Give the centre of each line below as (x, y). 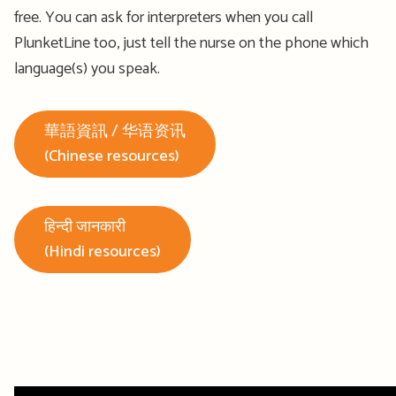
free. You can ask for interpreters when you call (164, 18)
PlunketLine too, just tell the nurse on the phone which (191, 44)
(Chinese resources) (112, 157)
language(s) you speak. (87, 69)
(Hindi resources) (103, 252)
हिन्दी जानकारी (85, 228)
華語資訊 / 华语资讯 (115, 132)
